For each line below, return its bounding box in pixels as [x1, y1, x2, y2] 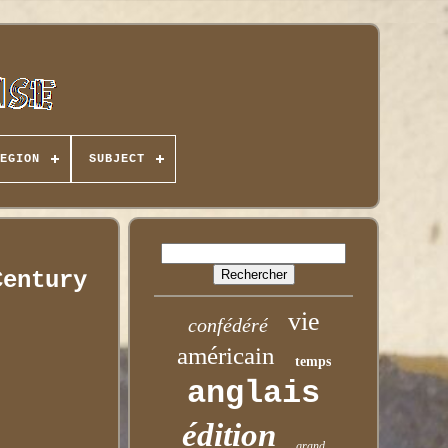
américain [176, 342, 275, 369]
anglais [187, 375, 321, 412]
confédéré [187, 314, 268, 336]
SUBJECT [88, 152, 145, 166]
